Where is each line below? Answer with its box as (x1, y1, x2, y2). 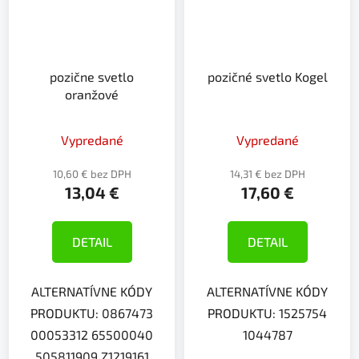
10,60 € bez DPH (52, 167, 131, 181)
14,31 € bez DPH (229, 167, 305, 181)
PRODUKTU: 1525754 (208, 305, 327, 321)
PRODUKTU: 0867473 (30, 305, 153, 321)
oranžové (65, 87, 119, 103)
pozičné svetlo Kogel (207, 69, 328, 85)
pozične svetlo (50, 69, 134, 85)
